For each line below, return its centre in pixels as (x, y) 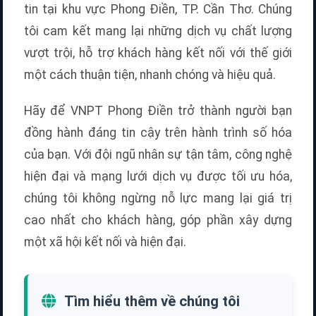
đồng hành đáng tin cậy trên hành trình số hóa (158, 133)
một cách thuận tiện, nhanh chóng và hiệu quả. (150, 75)
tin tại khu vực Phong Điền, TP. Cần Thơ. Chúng (158, 10)
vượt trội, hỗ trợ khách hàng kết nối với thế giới (158, 53)
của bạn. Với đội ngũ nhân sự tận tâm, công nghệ (158, 155)
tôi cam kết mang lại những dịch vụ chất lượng (158, 31)
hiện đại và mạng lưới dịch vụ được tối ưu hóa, (158, 177)
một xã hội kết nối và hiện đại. (105, 242)
